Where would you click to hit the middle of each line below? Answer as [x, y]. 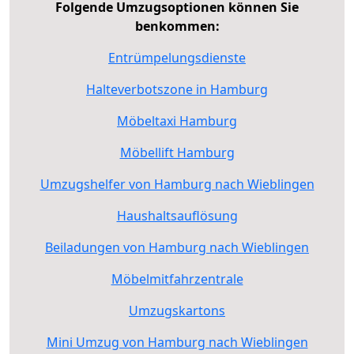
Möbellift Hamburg [177, 152]
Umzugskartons [177, 310]
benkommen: [177, 26]
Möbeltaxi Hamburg [177, 121]
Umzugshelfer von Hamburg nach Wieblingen [177, 184]
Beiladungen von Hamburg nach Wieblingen [177, 247]
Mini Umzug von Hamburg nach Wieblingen [177, 342]
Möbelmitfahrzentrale [177, 279]
